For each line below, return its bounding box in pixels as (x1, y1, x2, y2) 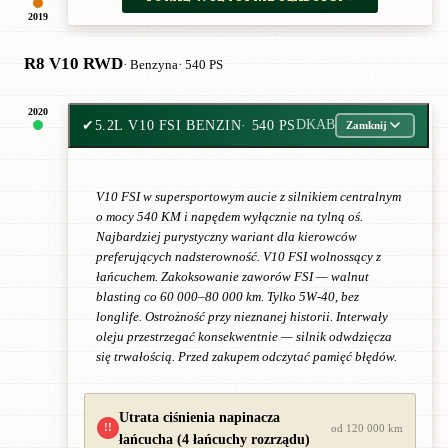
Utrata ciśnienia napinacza (119, 408, 280, 425)
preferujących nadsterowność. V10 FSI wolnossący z (96, 249, 381, 264)
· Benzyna (123, 57, 178, 72)
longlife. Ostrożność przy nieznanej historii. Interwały (96, 309, 388, 324)
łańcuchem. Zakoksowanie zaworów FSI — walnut (96, 269, 369, 284)
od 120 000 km (331, 421, 403, 434)
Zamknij (346, 119, 388, 132)
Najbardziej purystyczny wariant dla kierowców (96, 229, 357, 244)
